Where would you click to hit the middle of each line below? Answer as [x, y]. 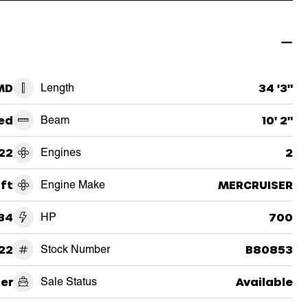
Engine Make [73, 184]
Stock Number [75, 249]
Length [57, 87]
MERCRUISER [255, 184]
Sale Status [68, 281]
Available [264, 281]
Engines [60, 152]
